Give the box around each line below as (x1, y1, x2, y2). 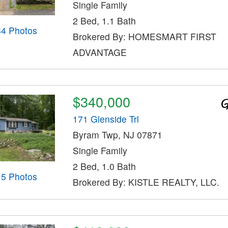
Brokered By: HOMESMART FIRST (72, 30, 216, 43)
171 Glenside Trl (72, 112, 139, 126)
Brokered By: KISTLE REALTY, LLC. (72, 176, 219, 189)
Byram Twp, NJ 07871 (72, 128, 162, 141)
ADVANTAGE (72, 45, 127, 59)
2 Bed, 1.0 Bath (72, 160, 136, 173)
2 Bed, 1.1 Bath (72, 14, 136, 27)
